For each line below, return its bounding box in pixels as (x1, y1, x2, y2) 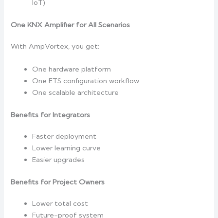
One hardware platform (32, 65, 111, 74)
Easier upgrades (32, 155, 85, 164)
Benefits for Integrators (11, 110, 91, 120)
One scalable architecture (32, 88, 119, 97)
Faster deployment (32, 132, 97, 141)
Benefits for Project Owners (11, 178, 105, 187)
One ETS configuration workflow (32, 76, 140, 86)
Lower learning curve (32, 144, 101, 153)
